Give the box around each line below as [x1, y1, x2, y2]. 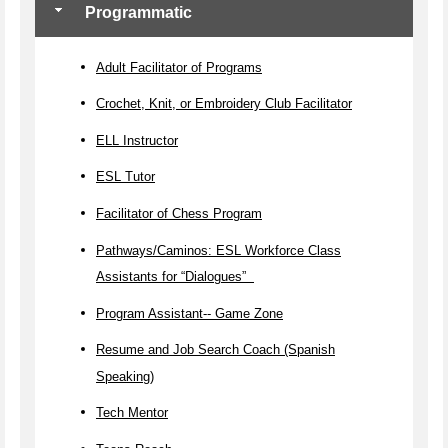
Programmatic [81, 3, 192, 21]
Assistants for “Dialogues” [96, 268, 254, 284]
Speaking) [96, 368, 154, 384]
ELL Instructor [96, 132, 178, 148]
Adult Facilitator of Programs [96, 59, 262, 75]
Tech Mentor [96, 404, 168, 420]
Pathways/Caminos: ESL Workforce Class [96, 242, 341, 258]
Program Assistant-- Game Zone [96, 305, 283, 321]
